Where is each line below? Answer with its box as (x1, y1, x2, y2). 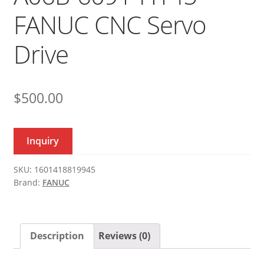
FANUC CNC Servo (13, 7, 206, 41)
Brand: (13, 176, 42, 188)
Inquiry (27, 134, 60, 147)
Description (29, 229, 84, 242)
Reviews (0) (98, 229, 150, 242)
